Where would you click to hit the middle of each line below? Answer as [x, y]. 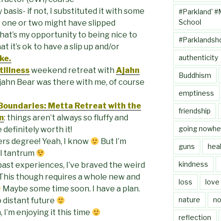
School [190, 22]
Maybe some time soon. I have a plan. [71, 188]
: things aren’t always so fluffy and [66, 117]
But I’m [113, 141]
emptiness [196, 93]
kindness [193, 164]
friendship [194, 110]
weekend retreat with [73, 70]
